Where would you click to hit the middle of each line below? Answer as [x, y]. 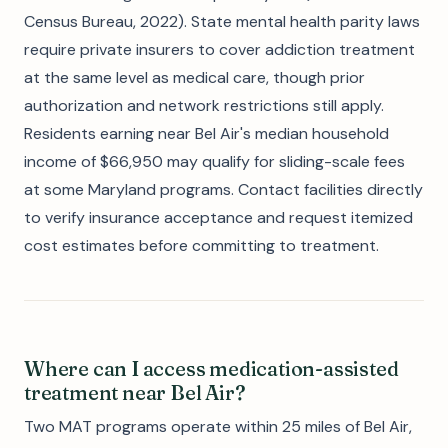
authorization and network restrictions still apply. [204, 105]
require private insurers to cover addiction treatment [219, 49]
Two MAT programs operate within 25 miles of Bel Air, [218, 426]
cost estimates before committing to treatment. [201, 245]
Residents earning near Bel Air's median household [206, 133]
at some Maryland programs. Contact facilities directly [223, 189]
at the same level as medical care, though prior [194, 77]
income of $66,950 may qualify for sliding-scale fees [214, 161]
